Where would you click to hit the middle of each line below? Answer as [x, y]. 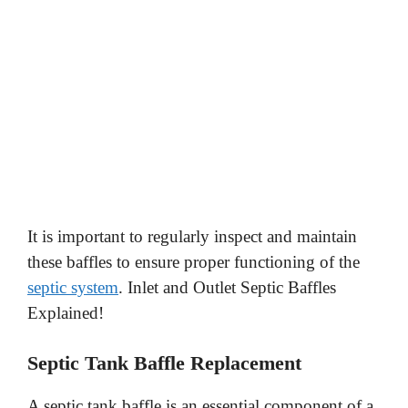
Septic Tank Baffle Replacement [164, 363]
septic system [73, 287]
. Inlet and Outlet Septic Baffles [227, 287]
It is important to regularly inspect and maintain [192, 236]
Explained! [66, 312]
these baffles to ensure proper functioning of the [194, 261]
